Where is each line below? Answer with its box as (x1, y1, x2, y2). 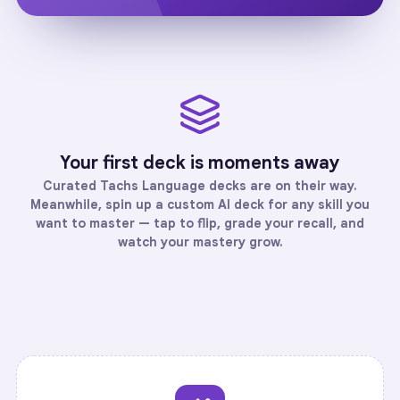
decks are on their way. (205, 178, 357, 194)
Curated (43, 178, 100, 194)
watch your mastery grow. (117, 234, 283, 250)
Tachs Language (100, 178, 205, 194)
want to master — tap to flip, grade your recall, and (36, 215, 364, 231)
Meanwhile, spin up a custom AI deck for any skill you (30, 196, 370, 212)
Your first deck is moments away (60, 152, 340, 174)
